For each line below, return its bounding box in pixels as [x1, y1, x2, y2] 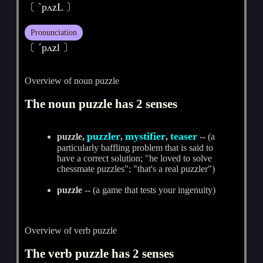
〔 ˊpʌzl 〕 [25, 41, 74, 53]
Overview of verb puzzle [25, 225, 117, 235]
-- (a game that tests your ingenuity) [82, 184, 216, 195]
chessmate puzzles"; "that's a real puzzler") [57, 163, 215, 174]
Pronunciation [31, 27, 77, 37]
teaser [170, 130, 198, 142]
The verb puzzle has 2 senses [25, 246, 174, 260]
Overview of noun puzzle [25, 75, 120, 86]
